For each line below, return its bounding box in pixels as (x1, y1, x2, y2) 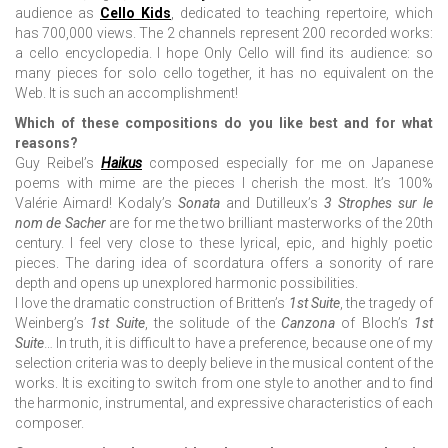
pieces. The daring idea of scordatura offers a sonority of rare (15, 255, 433, 272)
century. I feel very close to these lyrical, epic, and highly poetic (15, 235, 433, 252)
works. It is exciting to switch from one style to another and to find (15, 375, 433, 392)
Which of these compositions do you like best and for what (15, 115, 433, 132)
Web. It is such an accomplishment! (15, 85, 238, 102)
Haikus (101, 155, 142, 172)
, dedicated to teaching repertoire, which (171, 5, 433, 22)
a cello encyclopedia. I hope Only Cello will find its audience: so (15, 45, 433, 62)
